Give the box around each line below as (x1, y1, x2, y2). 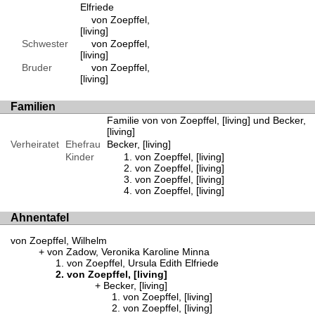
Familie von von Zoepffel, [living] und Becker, (106, 114, 306, 126)
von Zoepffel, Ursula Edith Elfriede (67, 257, 219, 269)
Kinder (65, 150, 94, 162)
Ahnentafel (11, 211, 69, 224)
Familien (11, 100, 56, 112)
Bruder (11, 62, 52, 74)
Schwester (11, 38, 68, 50)
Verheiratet (11, 138, 59, 150)
